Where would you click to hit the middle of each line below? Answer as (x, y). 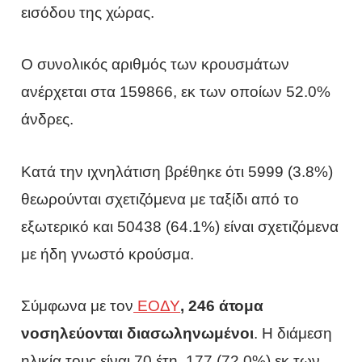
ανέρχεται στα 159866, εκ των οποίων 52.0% (176, 92)
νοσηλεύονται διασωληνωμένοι (138, 334)
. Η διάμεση (293, 334)
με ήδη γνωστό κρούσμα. (108, 254)
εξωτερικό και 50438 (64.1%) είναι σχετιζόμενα (180, 226)
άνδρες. (48, 120)
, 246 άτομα (222, 306)
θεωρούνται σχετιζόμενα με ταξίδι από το (160, 199)
